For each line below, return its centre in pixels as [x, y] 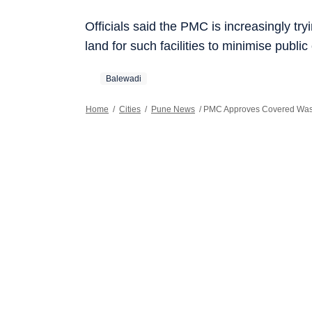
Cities [130, 109]
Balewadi [124, 78]
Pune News [173, 109]
